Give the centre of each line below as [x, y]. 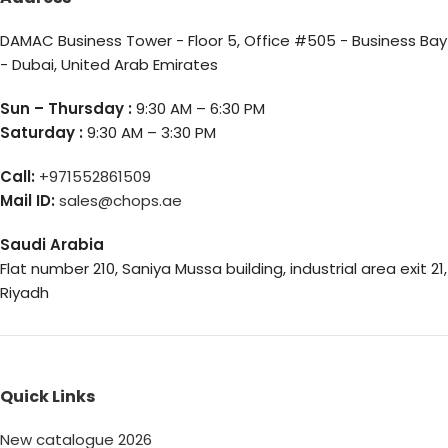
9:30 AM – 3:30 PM [149, 132]
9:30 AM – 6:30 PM [198, 108]
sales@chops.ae [120, 200]
